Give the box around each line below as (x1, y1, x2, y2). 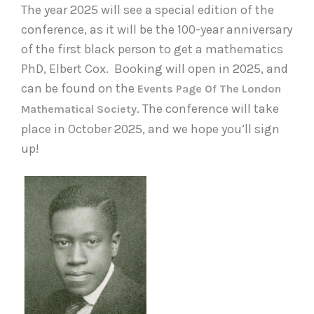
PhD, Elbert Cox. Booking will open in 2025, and (21, 61, 288, 77)
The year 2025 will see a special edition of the (21, 2, 274, 18)
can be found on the (21, 81, 137, 97)
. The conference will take (137, 101, 279, 117)
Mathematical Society (21, 102, 137, 116)
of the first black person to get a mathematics (21, 41, 283, 57)
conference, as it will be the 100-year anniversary (21, 22, 292, 38)
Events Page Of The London (137, 82, 281, 96)
